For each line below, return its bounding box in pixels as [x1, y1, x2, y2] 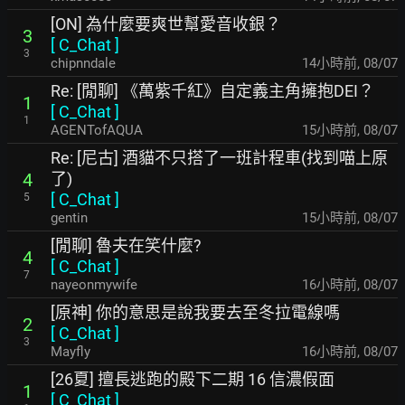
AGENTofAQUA [51, 121, 143, 138]
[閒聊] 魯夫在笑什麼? [51, 235, 202, 255]
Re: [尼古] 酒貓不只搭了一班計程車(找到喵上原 [51, 147, 388, 167]
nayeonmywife [51, 276, 137, 293]
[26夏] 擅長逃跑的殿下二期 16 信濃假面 [51, 369, 334, 389]
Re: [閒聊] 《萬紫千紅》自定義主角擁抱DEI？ [51, 80, 374, 100]
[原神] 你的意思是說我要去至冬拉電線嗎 [51, 302, 340, 322]
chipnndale [51, 54, 116, 71]
